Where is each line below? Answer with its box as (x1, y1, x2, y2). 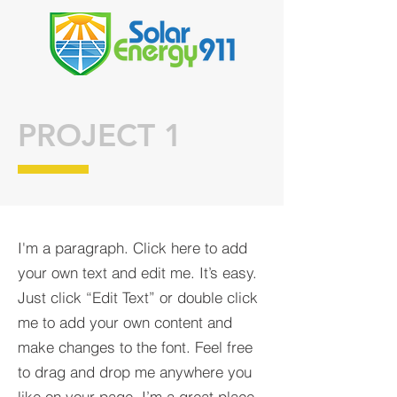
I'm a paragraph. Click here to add (18, 238, 247, 257)
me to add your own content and (18, 313, 232, 331)
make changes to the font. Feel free (18, 338, 253, 356)
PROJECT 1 (18, 116, 183, 154)
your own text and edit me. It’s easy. (18, 263, 257, 282)
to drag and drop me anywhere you (18, 362, 252, 381)
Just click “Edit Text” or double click (18, 288, 258, 307)
